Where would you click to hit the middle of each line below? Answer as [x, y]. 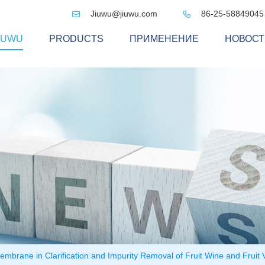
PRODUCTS [76, 39]
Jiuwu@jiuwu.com [124, 14]
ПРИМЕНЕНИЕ [164, 39]
